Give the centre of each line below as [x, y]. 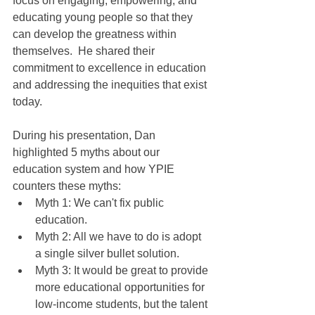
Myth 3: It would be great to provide [123, 271]
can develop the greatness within [96, 34]
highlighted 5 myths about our [88, 153]
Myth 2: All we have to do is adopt [120, 237]
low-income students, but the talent [123, 304]
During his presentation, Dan [85, 136]
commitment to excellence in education [111, 68]
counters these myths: [67, 186]
